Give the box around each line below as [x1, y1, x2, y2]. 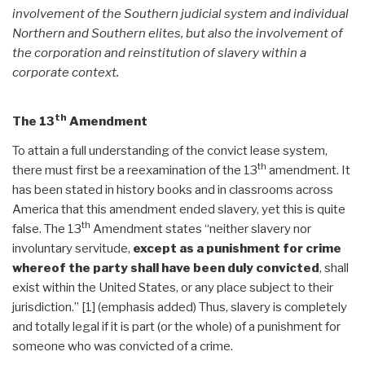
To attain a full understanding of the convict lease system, [12, 143, 328, 158]
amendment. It [266, 162, 350, 178]
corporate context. [12, 64, 119, 80]
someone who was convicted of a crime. [12, 338, 233, 354]
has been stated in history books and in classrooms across [12, 182, 333, 197]
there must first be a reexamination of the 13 [12, 162, 257, 178]
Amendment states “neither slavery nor [90, 221, 311, 236]
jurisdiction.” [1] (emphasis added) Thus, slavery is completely [12, 299, 347, 314]
